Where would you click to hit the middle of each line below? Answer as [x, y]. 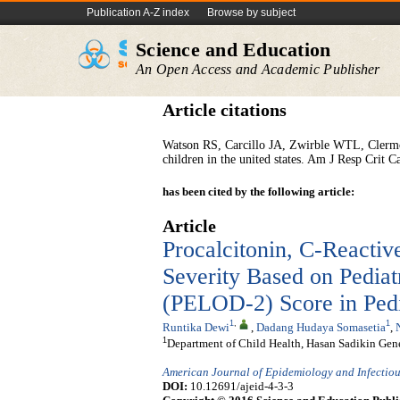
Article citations [225, 110]
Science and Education [233, 50]
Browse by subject [251, 12]
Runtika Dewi [196, 327]
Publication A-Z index [138, 12]
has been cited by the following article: [258, 192]
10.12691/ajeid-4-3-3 [241, 387]
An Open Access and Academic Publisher [258, 69]
